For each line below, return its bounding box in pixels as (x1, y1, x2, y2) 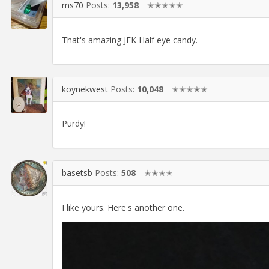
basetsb (62, 167, 92, 179)
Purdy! (62, 118, 86, 130)
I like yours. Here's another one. (62, 201, 184, 213)
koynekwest (62, 83, 108, 95)
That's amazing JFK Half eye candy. (62, 34, 198, 46)
